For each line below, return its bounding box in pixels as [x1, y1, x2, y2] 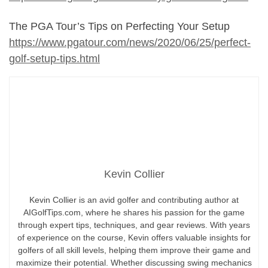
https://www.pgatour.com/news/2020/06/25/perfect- [9, 36, 251, 48]
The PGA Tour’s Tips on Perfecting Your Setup [9, 20, 230, 32]
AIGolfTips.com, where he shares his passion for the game [23, 207, 245, 217]
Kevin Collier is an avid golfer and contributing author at [29, 194, 239, 205]
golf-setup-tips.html [9, 52, 100, 65]
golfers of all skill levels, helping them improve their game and [17, 245, 251, 255]
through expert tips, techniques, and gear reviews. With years [18, 220, 250, 230]
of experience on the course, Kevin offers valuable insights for [17, 232, 251, 242]
